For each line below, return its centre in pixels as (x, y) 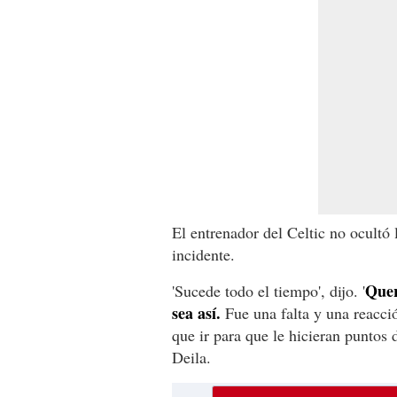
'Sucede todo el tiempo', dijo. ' (269, 290)
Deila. (191, 357)
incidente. (203, 254)
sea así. (196, 312)
